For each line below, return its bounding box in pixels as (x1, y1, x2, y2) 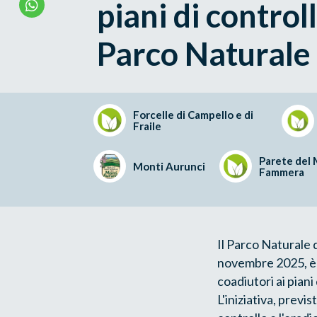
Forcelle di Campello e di (133, 108, 253, 121)
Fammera (259, 165, 304, 178)
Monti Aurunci (133, 159, 205, 173)
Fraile (133, 119, 161, 132)
